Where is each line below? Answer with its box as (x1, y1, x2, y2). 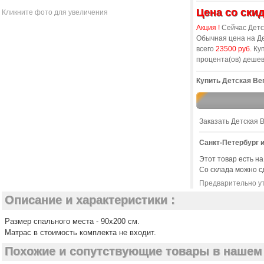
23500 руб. (216, 45, 252, 53)
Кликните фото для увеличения (2, 8, 108, 16)
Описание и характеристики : (5, 193, 175, 206)
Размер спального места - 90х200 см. (5, 217, 140, 226)
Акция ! (196, 24, 220, 32)
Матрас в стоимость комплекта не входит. (5, 228, 156, 237)
